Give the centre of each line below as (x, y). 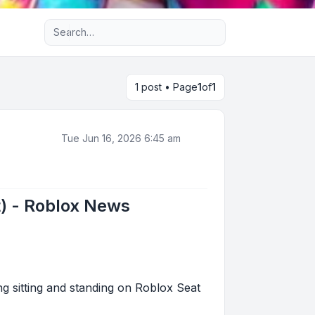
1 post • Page (166, 87)
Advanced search (121, 25)
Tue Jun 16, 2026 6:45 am (121, 138)
